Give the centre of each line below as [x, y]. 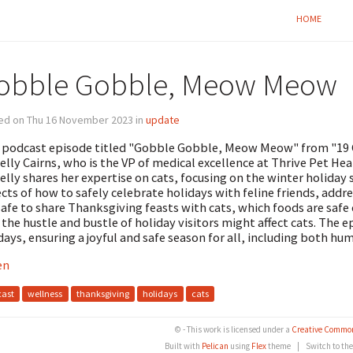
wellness [45, 294]
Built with [183, 346]
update [162, 119]
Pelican [215, 346]
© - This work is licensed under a [233, 329]
